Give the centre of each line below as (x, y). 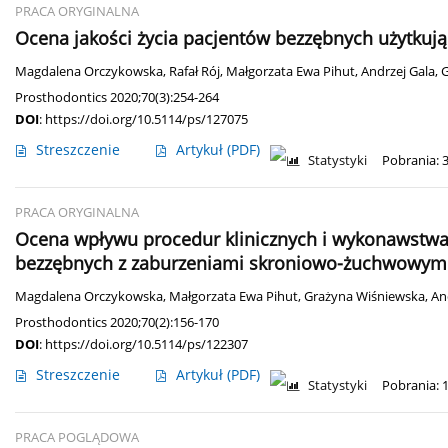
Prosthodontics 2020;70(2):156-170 (117, 322)
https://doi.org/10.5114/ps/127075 (146, 119)
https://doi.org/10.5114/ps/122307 (146, 344)
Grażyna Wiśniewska (364, 297)
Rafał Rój (194, 72)
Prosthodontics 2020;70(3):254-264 (117, 97)
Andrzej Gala (398, 72)
